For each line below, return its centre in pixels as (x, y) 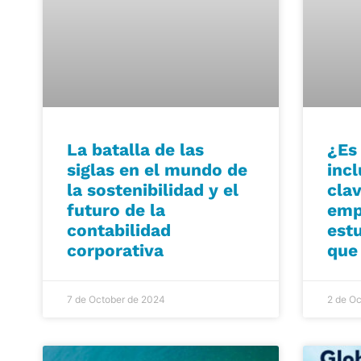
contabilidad (118, 230)
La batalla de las (135, 149)
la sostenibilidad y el (152, 189)
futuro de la (116, 210)
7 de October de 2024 (116, 299)
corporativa (115, 250)
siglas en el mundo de (157, 169)
